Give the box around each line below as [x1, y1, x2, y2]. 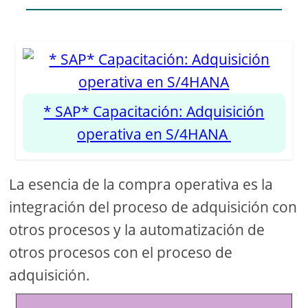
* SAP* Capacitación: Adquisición [43, 102, 265, 122]
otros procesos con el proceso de [9, 243, 233, 263]
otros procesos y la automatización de [9, 220, 265, 240]
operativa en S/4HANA [76, 124, 231, 144]
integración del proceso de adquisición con [9, 197, 298, 217]
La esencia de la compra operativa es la [9, 175, 274, 195]
